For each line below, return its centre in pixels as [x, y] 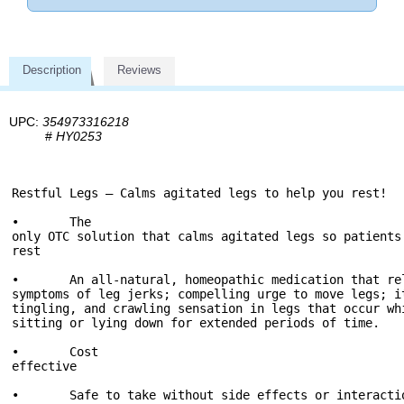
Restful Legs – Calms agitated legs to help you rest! [199, 193]
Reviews [139, 70]
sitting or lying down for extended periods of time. [196, 323]
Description [52, 70]
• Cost [87, 352]
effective [44, 367]
